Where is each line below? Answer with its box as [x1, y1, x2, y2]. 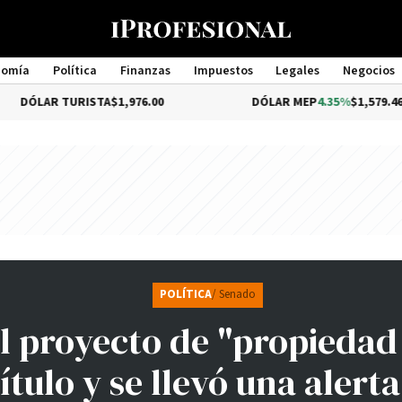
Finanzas [119, 63, 170, 79]
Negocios [343, 63, 396, 79]
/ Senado [211, 287, 256, 302]
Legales [275, 63, 320, 79]
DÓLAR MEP [196, 94, 262, 110]
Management [163, 79, 239, 95]
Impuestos [193, 63, 253, 79]
